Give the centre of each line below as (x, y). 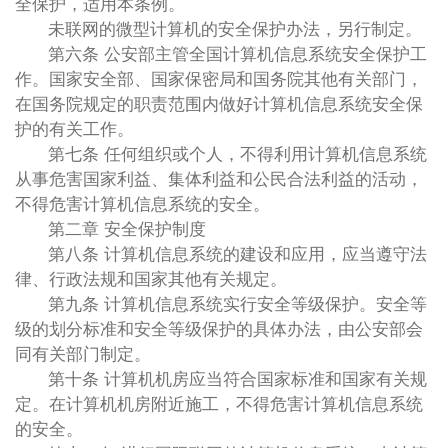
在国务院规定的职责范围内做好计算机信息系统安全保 (218, 104)
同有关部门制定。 (82, 354)
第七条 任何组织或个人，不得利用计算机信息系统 (238, 154)
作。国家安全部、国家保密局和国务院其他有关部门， (218, 79)
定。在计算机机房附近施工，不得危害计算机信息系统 (218, 404)
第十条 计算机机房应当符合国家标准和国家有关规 (238, 379)
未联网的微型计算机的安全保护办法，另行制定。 (235, 29)
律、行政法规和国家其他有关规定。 (150, 279)
